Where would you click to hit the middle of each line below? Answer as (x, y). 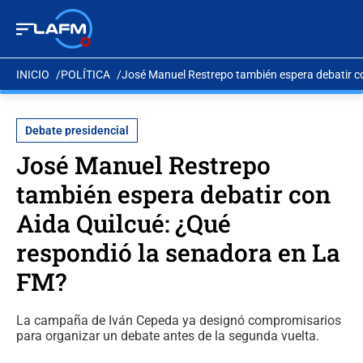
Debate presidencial (77, 130)
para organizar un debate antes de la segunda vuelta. (168, 336)
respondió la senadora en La (178, 252)
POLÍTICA (85, 74)
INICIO (33, 74)
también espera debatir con (173, 194)
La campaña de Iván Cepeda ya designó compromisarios (179, 320)
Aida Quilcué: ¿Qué (124, 223)
